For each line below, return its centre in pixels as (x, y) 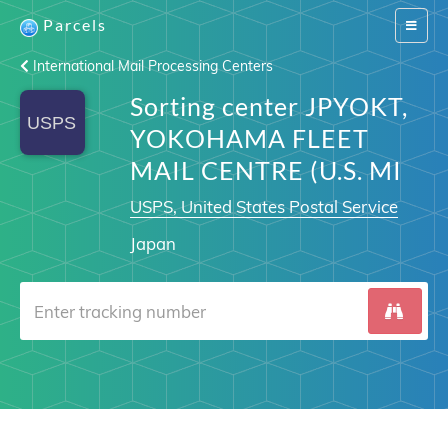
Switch (422, 24)
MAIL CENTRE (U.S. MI (265, 170)
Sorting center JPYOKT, (268, 106)
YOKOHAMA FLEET (249, 138)
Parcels (75, 24)
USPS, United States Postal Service (263, 206)
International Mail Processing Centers (151, 66)
